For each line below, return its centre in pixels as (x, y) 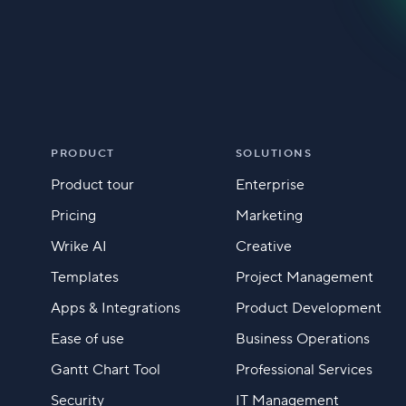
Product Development (308, 309)
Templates (85, 278)
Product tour (92, 185)
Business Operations (302, 339)
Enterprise (270, 185)
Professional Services (304, 370)
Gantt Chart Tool (106, 370)
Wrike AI (79, 247)
